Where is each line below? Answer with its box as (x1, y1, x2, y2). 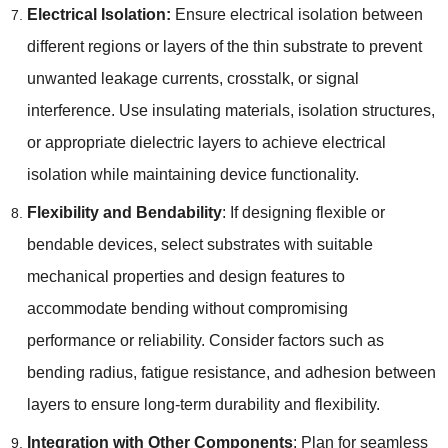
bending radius (26, 363, 133, 381)
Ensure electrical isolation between (174, 5, 423, 23)
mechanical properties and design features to (26, 267, 345, 285)
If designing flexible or (229, 203, 385, 221)
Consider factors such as (208, 331, 384, 349)
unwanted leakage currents (26, 69, 219, 87)
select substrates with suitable (160, 235, 373, 253)
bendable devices (26, 235, 153, 253)
